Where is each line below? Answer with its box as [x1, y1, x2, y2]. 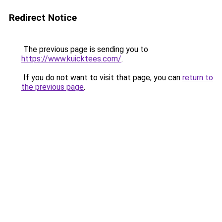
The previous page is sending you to [21, 45, 148, 54]
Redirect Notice [9, 12, 77, 23]
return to [182, 73, 213, 82]
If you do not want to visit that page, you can [21, 73, 182, 82]
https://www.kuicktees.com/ [21, 54, 121, 63]
